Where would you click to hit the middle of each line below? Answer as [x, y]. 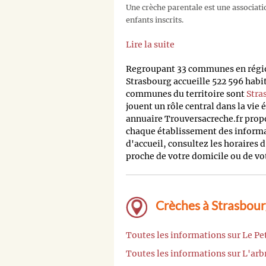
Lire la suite [150, 45]
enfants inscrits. [155, 20]
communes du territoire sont [186, 94]
